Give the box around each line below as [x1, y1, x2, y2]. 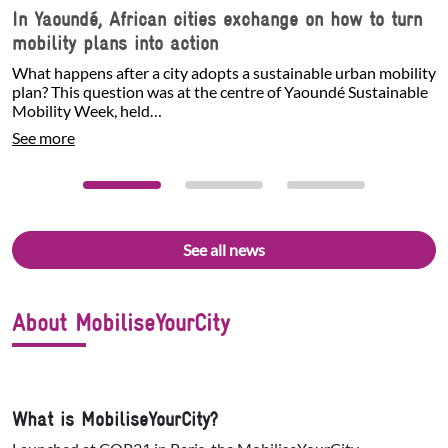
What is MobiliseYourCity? [12, 407, 218, 430]
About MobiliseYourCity [12, 308, 230, 336]
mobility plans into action [12, 31, 218, 54]
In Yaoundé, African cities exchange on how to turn [12, 7, 422, 30]
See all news [183, 239, 265, 259]
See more [12, 127, 75, 147]
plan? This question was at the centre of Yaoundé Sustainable [12, 81, 428, 101]
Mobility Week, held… [12, 100, 162, 120]
